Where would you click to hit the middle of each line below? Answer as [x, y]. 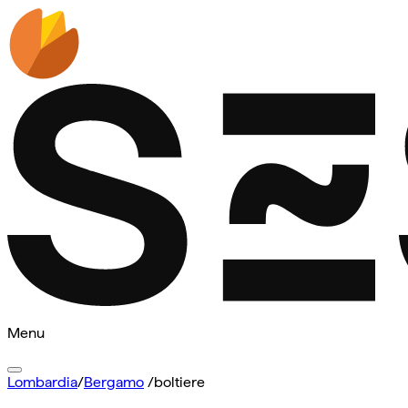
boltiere [179, 382]
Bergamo [114, 382]
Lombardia [42, 382]
